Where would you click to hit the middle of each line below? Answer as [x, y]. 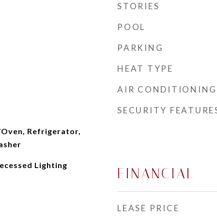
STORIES [139, 6]
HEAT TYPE [145, 69]
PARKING [140, 48]
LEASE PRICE [148, 208]
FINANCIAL [156, 173]
